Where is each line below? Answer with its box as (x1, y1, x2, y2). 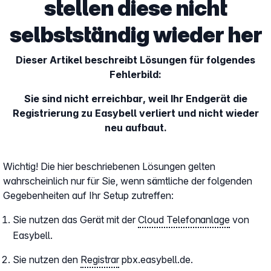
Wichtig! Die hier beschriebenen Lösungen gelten (3, 160, 215, 172)
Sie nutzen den (13, 253, 80, 266)
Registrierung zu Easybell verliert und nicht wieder (12, 107, 259, 119)
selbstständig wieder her (9, 21, 262, 48)
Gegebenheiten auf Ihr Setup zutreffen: (3, 189, 174, 201)
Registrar (80, 253, 119, 266)
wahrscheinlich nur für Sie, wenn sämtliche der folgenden (3, 175, 252, 187)
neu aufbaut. (104, 122, 167, 134)
